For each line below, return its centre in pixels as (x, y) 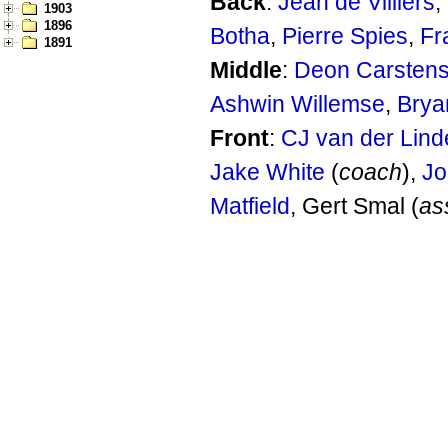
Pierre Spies (345, 36)
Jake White (267, 172)
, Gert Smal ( (354, 206)
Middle (246, 70)
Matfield (250, 206)
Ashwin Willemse (297, 104)
